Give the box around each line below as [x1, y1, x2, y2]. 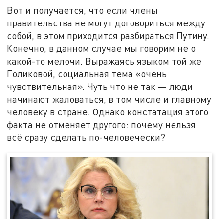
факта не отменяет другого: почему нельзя [7, 118, 196, 130]
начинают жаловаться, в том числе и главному [7, 93, 212, 105]
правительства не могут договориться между [7, 17, 206, 28]
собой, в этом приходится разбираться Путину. [7, 29, 210, 41]
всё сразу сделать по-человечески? [7, 131, 166, 143]
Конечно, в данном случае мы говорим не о [7, 42, 196, 54]
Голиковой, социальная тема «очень [7, 67, 167, 79]
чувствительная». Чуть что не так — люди [7, 80, 193, 92]
